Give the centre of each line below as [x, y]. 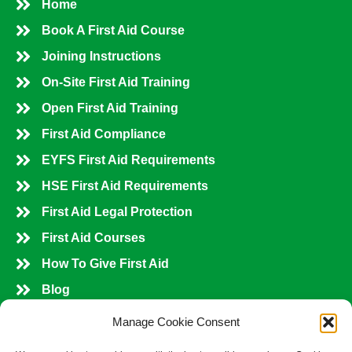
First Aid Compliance [103, 134]
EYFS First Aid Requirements [128, 160]
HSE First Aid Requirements [125, 186]
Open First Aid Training [110, 108]
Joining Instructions [101, 57]
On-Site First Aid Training [115, 82]
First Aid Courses [93, 238]
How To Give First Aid [105, 264]
